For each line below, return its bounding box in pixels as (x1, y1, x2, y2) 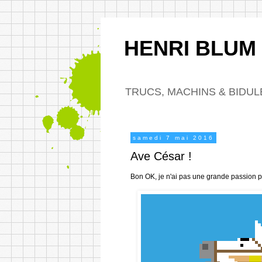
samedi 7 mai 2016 (133, 135, 214, 141)
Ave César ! (130, 150, 192, 163)
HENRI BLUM (124, 36, 256, 60)
